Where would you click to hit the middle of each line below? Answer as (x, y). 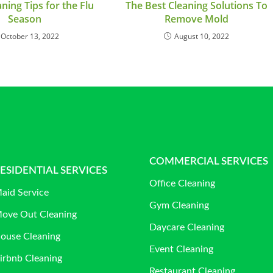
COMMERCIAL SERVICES (209, 161)
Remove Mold (196, 19)
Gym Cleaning (179, 205)
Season (24, 19)
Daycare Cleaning (187, 227)
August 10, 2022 (201, 37)
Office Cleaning (183, 183)
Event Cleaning (182, 249)
